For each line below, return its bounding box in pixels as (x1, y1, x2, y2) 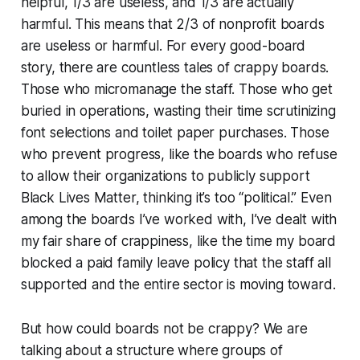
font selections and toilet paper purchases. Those (20, 124, 329, 141)
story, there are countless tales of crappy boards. (20, 59, 329, 76)
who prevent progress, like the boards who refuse (20, 145, 337, 162)
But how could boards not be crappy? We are (20, 320, 308, 337)
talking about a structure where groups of (20, 342, 283, 358)
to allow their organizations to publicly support (20, 167, 310, 184)
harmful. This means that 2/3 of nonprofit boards (20, 15, 325, 32)
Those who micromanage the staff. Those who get (20, 80, 333, 97)
